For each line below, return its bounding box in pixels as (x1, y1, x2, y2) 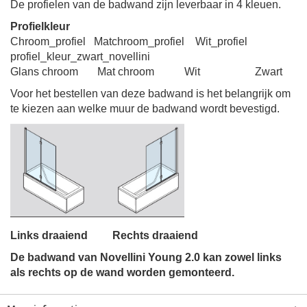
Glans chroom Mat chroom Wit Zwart (10, 66, 282, 78)
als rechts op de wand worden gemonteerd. (10, 267, 234, 279)
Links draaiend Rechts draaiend (10, 230, 198, 242)
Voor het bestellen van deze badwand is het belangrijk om (10, 88, 291, 100)
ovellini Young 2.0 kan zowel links (108, 251, 282, 264)
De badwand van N (10, 251, 108, 264)
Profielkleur (10, 21, 70, 33)
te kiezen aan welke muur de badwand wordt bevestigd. (10, 103, 280, 115)
